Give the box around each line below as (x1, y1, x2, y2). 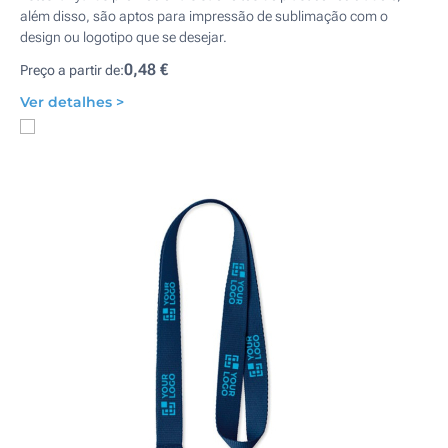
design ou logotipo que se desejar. (20, 29, 227, 45)
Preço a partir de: (20, 62, 124, 78)
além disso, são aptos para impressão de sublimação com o (20, 8, 388, 24)
